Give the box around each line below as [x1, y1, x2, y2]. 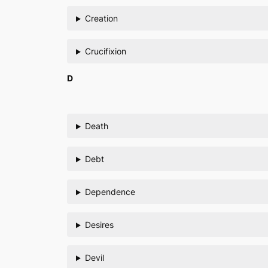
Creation [84, 13, 118, 24]
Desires [84, 220, 114, 230]
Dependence [84, 187, 135, 197]
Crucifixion [84, 46, 126, 57]
